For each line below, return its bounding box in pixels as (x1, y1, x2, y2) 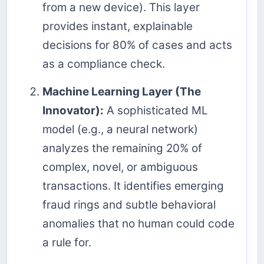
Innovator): (42, 104, 104, 118)
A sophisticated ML (104, 104, 208, 118)
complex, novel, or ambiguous (42, 160, 198, 174)
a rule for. (42, 236, 91, 250)
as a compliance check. (42, 57, 165, 71)
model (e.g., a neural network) (42, 123, 198, 137)
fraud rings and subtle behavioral (42, 198, 216, 212)
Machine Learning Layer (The (42, 85, 201, 99)
